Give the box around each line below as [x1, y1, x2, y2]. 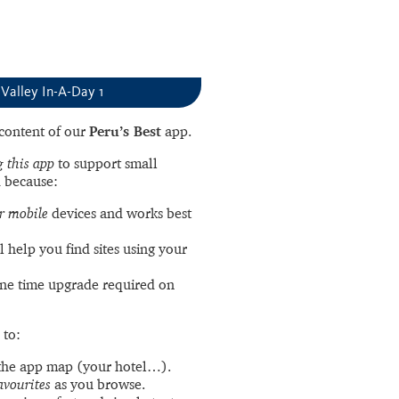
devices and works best [48, 204, 191, 222]
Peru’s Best [89, 122, 161, 140]
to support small [54, 154, 158, 172]
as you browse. [51, 375, 145, 393]
